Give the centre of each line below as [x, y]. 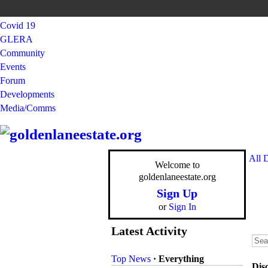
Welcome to [177, 165]
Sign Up [177, 193]
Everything [181, 259]
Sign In [182, 207]
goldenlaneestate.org [177, 177]
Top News [131, 259]
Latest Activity [149, 231]
